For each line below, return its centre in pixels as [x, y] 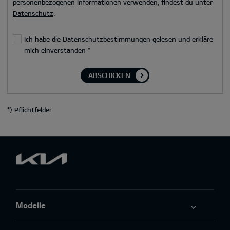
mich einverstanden [56, 50]
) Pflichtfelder [31, 110]
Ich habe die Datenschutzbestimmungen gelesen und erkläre [118, 39]
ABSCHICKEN [109, 75]
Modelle [31, 205]
